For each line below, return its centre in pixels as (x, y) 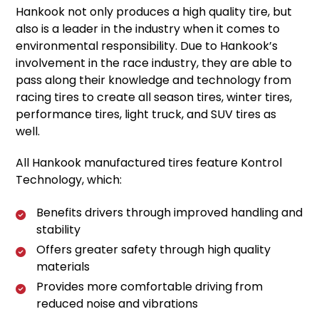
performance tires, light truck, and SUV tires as (146, 114)
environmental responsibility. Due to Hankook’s (147, 46)
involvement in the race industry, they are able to (154, 63)
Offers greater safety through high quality (154, 249)
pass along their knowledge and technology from (154, 80)
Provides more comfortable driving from (150, 286)
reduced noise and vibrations (117, 303)
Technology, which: (69, 179)
